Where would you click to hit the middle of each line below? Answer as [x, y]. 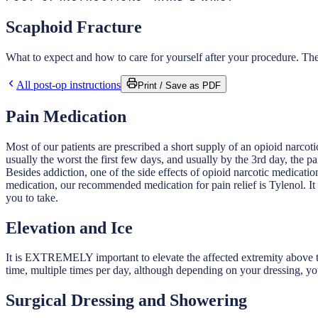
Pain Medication [66, 116]
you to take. [32, 197]
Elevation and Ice [69, 227]
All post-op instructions [68, 84]
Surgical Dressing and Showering [126, 301]
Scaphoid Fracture [74, 27]
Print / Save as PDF [179, 85]
